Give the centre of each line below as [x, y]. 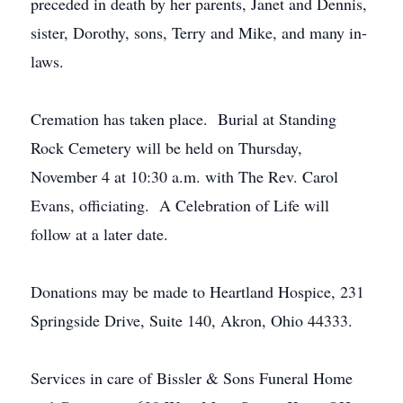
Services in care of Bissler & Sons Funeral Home [192, 378]
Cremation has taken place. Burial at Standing [184, 119]
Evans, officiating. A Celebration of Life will [180, 205]
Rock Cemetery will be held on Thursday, [166, 148]
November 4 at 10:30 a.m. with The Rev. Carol [184, 176]
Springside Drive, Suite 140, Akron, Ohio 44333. [192, 320]
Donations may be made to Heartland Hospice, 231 [197, 291]
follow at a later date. [99, 234]
